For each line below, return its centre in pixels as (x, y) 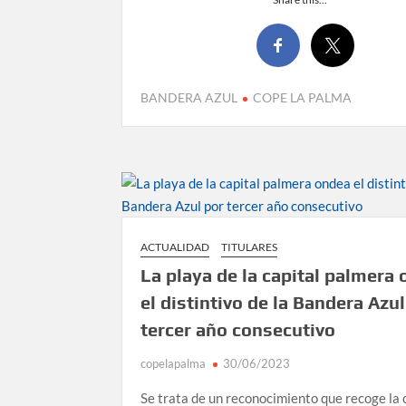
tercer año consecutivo (238, 330)
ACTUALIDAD (175, 247)
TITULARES (250, 247)
